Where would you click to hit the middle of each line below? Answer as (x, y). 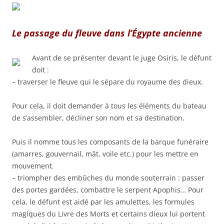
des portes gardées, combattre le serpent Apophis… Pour (108, 190)
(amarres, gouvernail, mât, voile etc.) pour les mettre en (105, 154)
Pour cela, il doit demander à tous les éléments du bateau (109, 106)
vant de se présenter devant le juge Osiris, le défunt (124, 58)
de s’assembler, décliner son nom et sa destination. (98, 118)
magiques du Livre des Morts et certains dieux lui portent (108, 214)
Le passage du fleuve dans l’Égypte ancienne (107, 33)
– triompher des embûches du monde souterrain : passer (108, 178)
